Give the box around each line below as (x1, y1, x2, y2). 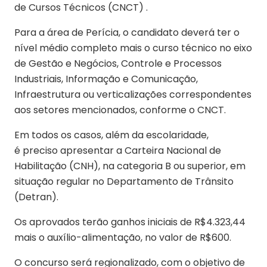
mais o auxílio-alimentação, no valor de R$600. (14, 230, 231, 244)
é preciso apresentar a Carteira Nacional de (14, 143, 221, 157)
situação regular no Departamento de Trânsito (14, 174, 234, 188)
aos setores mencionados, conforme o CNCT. (14, 103, 226, 117)
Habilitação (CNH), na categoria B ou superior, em (14, 159, 246, 173)
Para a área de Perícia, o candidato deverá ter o (14, 25, 240, 39)
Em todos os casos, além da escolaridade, (14, 128, 209, 142)
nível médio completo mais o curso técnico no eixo (14, 41, 252, 55)
